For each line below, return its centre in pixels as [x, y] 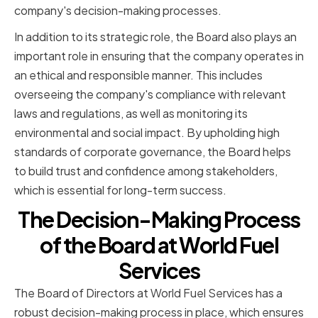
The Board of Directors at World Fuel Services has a [148, 293]
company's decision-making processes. [118, 11]
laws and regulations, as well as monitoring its [131, 114]
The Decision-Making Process [159, 220]
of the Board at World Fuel [159, 245]
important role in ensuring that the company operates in [159, 56]
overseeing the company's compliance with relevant [150, 94]
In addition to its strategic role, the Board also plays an [155, 37]
